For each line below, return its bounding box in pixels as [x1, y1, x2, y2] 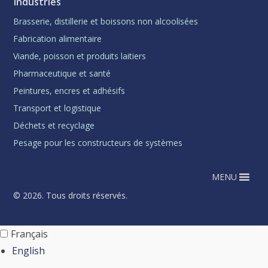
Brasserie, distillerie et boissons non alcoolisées [13, 15, 199, 27]
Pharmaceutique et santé [13, 67, 111, 79]
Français [11, 227, 48, 240]
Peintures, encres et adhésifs [13, 84, 126, 96]
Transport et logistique [13, 102, 102, 114]
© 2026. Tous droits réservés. [13, 190, 128, 201]
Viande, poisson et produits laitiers [13, 50, 147, 62]
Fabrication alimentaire [13, 32, 102, 44]
